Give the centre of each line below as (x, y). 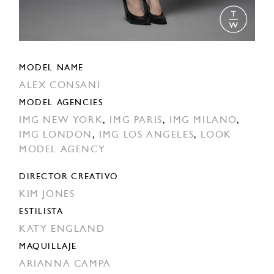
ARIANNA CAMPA (65, 264)
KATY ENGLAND (62, 229)
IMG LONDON (56, 135)
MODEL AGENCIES (61, 103)
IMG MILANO (203, 120)
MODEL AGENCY (62, 150)
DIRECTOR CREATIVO (69, 177)
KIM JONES (47, 194)
